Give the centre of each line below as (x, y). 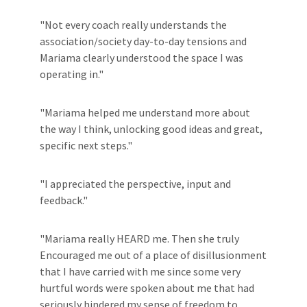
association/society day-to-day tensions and (143, 41)
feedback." (64, 200)
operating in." (72, 74)
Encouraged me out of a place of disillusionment (153, 255)
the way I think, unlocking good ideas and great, (151, 129)
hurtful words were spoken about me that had (147, 288)
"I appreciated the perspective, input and (135, 184)
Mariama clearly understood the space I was (142, 58)
